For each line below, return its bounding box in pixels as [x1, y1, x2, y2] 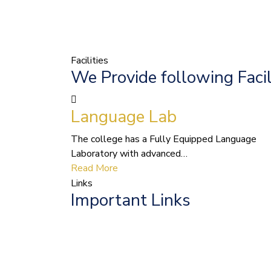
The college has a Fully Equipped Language [71, 132, 256, 146]
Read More [71, 162, 118, 175]
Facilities [71, 54, 108, 68]
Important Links [71, 189, 191, 212]
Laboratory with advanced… [71, 147, 188, 161]
